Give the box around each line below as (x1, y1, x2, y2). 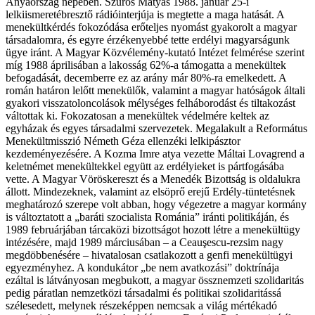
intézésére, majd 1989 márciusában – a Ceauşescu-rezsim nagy (6, 236, 283, 248)
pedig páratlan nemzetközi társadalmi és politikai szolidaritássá (6, 286, 281, 299)
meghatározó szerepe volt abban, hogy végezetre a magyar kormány (6, 198, 307, 210)
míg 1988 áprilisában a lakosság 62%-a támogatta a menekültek (6, 58, 286, 71)
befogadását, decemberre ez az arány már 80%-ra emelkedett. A (6, 71, 286, 84)
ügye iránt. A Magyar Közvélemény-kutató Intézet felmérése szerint (6, 46, 304, 58)
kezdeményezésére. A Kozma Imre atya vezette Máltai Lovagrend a (6, 147, 304, 160)
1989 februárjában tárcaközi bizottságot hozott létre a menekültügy (6, 223, 300, 236)
